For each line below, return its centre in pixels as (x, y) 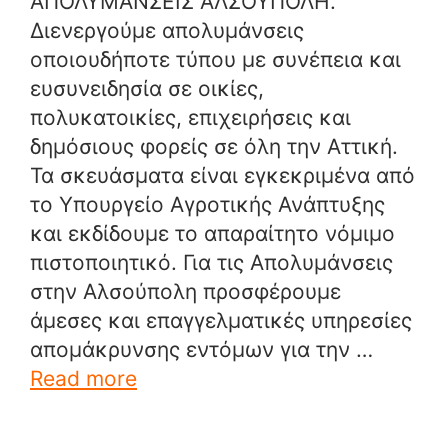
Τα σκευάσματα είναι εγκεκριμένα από (222, 175)
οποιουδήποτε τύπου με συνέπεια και (215, 59)
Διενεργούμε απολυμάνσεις (167, 30)
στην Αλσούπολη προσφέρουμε (185, 291)
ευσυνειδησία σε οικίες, (147, 88)
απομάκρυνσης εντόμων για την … (201, 349)
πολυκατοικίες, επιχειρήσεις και (190, 117)
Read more (83, 378)
